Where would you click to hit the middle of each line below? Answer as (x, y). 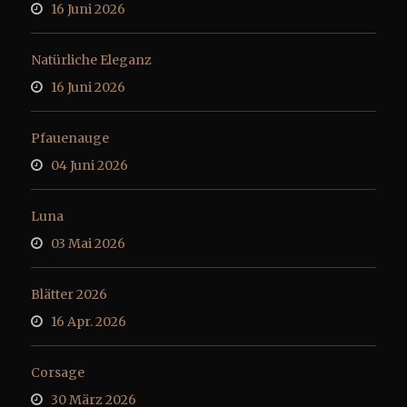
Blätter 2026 (69, 294)
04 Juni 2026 (89, 165)
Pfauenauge (70, 138)
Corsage (58, 372)
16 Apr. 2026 (89, 322)
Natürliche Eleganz (91, 60)
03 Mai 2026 (88, 243)
